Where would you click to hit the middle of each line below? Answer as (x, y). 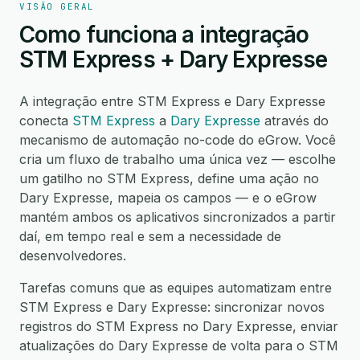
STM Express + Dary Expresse (174, 59)
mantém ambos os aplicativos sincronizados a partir (178, 217)
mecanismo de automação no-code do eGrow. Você (178, 140)
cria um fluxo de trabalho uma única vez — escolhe (178, 159)
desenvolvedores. (73, 256)
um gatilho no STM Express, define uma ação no (169, 178)
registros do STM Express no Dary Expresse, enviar (179, 326)
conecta (46, 121)
